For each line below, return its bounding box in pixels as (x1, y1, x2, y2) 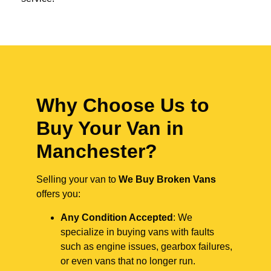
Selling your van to (36, 174, 119, 185)
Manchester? (36, 140, 157, 163)
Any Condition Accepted (60, 212, 173, 223)
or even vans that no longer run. (60, 255, 195, 266)
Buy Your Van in (36, 117, 184, 140)
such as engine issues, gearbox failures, (60, 241, 232, 252)
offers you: (36, 189, 80, 200)
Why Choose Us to (36, 94, 209, 117)
